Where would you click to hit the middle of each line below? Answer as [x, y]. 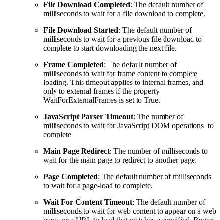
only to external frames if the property [101, 91]
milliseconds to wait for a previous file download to [123, 39]
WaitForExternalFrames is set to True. [102, 100]
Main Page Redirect [76, 151]
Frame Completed [73, 64]
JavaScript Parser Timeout [88, 116]
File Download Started [81, 30]
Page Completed [70, 176]
